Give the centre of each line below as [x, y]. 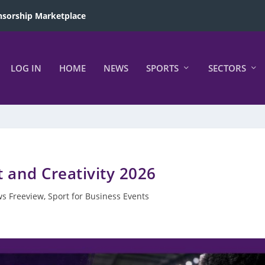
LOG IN [26, 68]
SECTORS [227, 68]
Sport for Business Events [98, 196]
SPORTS [162, 68]
